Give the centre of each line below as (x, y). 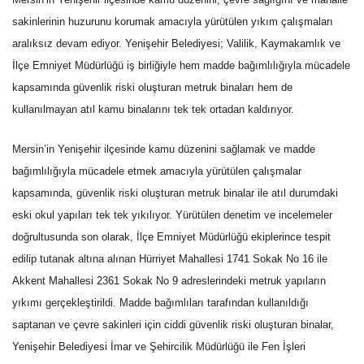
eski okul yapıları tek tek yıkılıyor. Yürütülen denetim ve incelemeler (172, 214)
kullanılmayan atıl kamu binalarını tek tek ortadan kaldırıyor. (153, 109)
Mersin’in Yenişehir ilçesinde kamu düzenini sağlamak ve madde (164, 149)
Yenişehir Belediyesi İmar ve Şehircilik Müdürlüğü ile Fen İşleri (159, 346)
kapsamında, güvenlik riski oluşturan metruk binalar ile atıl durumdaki (175, 193)
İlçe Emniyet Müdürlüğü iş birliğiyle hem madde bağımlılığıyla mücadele (181, 65)
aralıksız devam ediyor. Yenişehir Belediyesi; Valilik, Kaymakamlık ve (176, 43)
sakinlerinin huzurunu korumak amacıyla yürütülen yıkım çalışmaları (173, 21)
